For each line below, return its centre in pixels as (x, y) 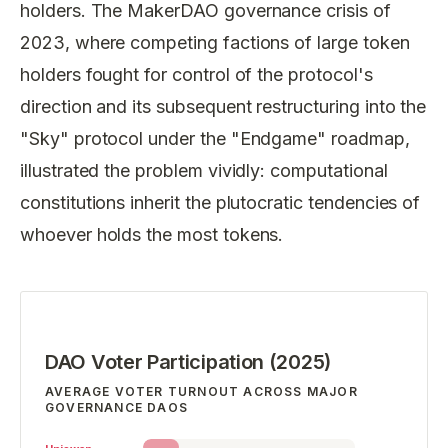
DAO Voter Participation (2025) (188, 361)
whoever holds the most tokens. (152, 234)
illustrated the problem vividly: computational (204, 170)
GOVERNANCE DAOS (116, 407)
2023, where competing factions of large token (215, 42)
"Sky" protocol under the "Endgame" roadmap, (215, 138)
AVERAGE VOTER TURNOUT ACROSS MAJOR (201, 391)
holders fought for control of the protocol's (196, 74)
